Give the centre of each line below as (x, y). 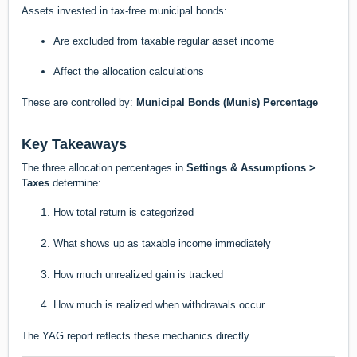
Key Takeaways (74, 144)
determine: (75, 182)
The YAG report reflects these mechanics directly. (137, 336)
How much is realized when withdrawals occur (159, 305)
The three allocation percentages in (104, 167)
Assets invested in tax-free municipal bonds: (124, 11)
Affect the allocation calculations (129, 72)
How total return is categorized (124, 213)
